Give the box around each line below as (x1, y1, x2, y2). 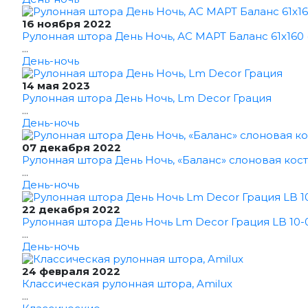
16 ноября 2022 (22, 17, 111, 30)
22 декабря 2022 (22, 203, 120, 216)
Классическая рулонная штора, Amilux (22, 277, 232, 290)
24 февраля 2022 (22, 265, 120, 278)
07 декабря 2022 (22, 141, 121, 154)
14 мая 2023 (22, 79, 90, 92)
